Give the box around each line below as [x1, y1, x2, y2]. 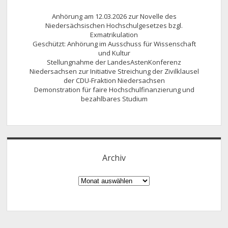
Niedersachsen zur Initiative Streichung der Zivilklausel [29, 66, 199, 76]
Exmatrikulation [90, 30, 138, 39]
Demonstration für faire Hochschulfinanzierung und [34, 84, 194, 94]
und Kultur [98, 48, 130, 58]
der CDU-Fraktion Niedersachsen [63, 75, 165, 85]
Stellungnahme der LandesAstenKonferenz [47, 57, 181, 67]
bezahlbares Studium [80, 94, 148, 103]
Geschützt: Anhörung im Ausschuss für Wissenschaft [32, 39, 196, 48]
